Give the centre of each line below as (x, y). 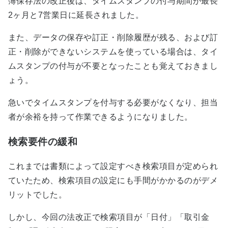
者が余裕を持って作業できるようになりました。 (101, 117)
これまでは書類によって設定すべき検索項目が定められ (113, 166)
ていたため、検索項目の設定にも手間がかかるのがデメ (113, 181)
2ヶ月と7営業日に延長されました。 (76, 15)
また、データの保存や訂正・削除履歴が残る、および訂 (113, 37)
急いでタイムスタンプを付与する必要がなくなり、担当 (113, 102)
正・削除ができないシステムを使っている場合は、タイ (113, 51)
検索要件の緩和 (43, 141)
